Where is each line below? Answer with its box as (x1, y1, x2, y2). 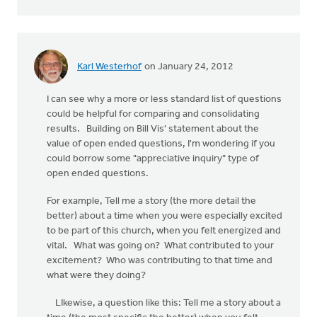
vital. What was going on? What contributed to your (47, 241, 274, 251)
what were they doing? (47, 270, 146, 281)
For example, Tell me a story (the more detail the (47, 196, 256, 207)
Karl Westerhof (77, 61, 142, 72)
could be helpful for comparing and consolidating (47, 109, 260, 120)
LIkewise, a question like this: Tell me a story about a (47, 298, 281, 309)
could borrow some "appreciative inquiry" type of (47, 154, 259, 164)
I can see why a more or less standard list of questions (47, 94, 282, 105)
